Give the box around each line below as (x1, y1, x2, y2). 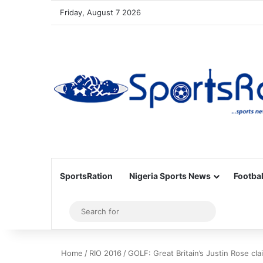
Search (208, 205, 240, 217)
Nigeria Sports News (129, 171, 211, 181)
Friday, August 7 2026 (60, 8, 141, 17)
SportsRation (60, 171, 113, 181)
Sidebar (65, 205, 99, 217)
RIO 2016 (89, 248, 122, 258)
